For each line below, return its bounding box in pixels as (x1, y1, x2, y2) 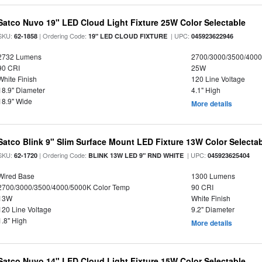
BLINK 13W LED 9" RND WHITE (88, 151, 184, 160)
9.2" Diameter (191, 204, 235, 214)
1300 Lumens (191, 171, 235, 181)
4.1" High (191, 85, 220, 95)
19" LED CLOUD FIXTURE (88, 32, 168, 40)
